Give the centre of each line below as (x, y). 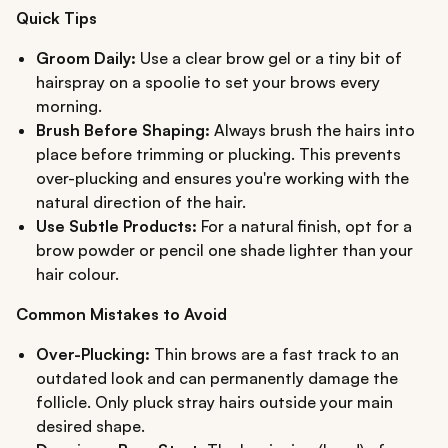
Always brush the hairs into (312, 130)
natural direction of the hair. (141, 202)
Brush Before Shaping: (123, 130)
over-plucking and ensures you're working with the (222, 178)
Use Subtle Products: (116, 226)
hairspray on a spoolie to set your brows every (208, 82)
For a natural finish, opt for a (304, 226)
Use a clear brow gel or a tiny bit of (269, 58)
